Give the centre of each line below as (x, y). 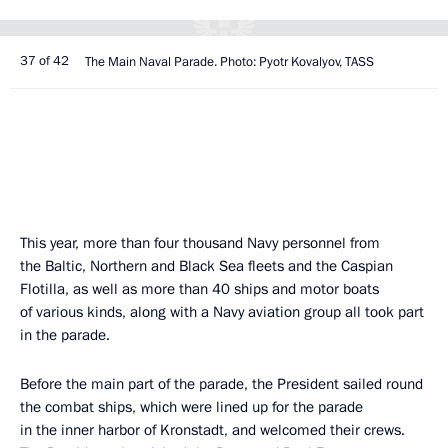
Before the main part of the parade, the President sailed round (221, 384)
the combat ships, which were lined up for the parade (191, 407)
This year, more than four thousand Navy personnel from (200, 243)
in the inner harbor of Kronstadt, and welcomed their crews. (212, 430)
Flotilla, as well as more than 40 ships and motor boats (199, 289)
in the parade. (65, 335)
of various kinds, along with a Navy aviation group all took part (222, 312)
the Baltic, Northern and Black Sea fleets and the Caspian (206, 266)
